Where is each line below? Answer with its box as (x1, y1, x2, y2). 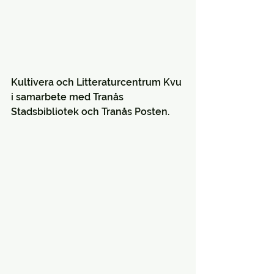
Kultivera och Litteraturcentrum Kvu (11, 76, 184, 88)
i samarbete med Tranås (11, 91, 126, 103)
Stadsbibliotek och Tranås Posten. (11, 105, 169, 117)
